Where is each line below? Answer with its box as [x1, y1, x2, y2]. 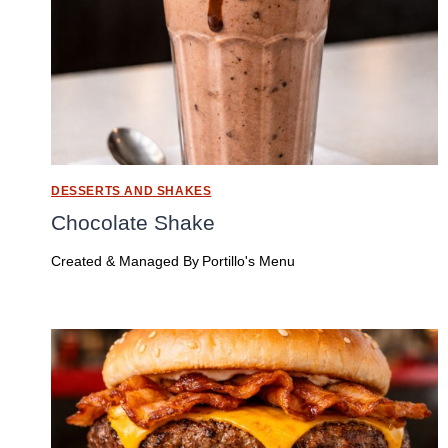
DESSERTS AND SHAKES [51, 183, 212, 198]
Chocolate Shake [51, 210, 215, 234]
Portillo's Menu [202, 254, 296, 270]
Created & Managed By [51, 254, 199, 270]
